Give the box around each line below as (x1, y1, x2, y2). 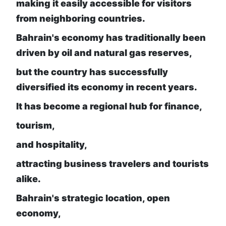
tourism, (16, 120, 55, 131)
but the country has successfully (16, 67, 168, 78)
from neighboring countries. (16, 13, 145, 24)
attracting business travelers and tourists (16, 158, 209, 169)
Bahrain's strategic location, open (16, 193, 170, 204)
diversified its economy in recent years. (16, 82, 197, 93)
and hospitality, (16, 139, 87, 150)
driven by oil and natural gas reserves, (16, 47, 192, 59)
